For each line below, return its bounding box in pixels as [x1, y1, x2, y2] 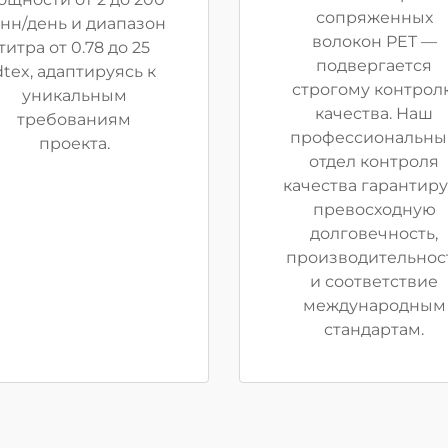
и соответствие [310, 272, 438, 291]
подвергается [316, 56, 432, 75]
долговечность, [310, 224, 438, 243]
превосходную [312, 200, 436, 219]
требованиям [17, 110, 131, 129]
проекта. [38, 134, 110, 153]
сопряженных [315, 8, 433, 27]
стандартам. [324, 320, 424, 339]
